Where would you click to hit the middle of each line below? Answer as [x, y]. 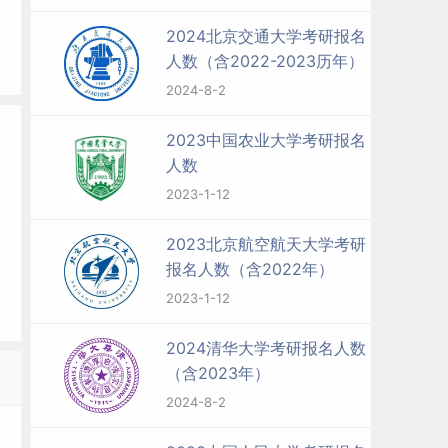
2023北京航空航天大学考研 [266, 244]
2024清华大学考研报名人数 [266, 348]
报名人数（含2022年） [250, 269]
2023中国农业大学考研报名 [266, 140]
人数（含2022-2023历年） [265, 61]
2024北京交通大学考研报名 [266, 36]
